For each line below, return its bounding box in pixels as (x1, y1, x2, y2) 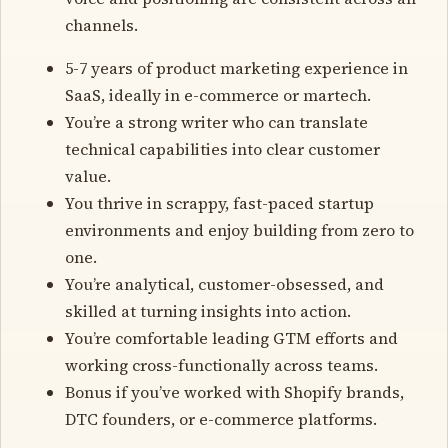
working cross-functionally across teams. (65, 353, 378, 376)
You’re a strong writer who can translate (65, 110, 368, 133)
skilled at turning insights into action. (65, 299, 351, 322)
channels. (65, 13, 138, 36)
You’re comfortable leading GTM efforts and (65, 326, 398, 349)
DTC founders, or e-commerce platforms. (65, 407, 377, 430)
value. (65, 164, 111, 187)
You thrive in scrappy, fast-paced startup (65, 191, 374, 214)
